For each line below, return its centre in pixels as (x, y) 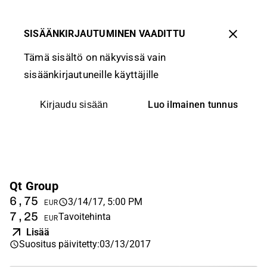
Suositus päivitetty (58, 244)
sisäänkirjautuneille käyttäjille (91, 74)
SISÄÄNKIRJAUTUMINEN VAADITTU (105, 33)
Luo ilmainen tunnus (193, 105)
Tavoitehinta (85, 217)
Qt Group (34, 186)
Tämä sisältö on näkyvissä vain (95, 57)
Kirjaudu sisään (74, 105)
